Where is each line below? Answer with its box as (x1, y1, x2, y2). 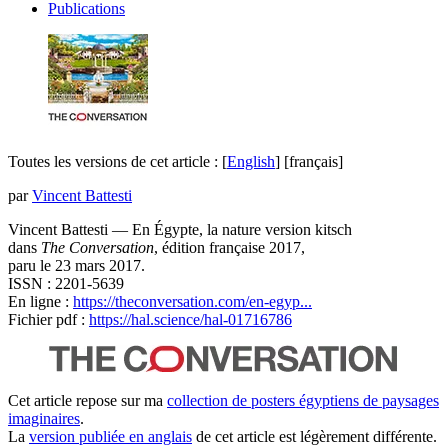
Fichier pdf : (8, 311, 85, 329)
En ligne (8, 293, 61, 311)
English (227, 153, 275, 171)
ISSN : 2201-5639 (8, 275, 124, 293)
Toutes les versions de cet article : (8, 153, 222, 171)
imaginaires (8, 410, 80, 428)
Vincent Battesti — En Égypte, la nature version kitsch (8, 221, 352, 239)
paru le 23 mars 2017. (8, 257, 145, 275)
